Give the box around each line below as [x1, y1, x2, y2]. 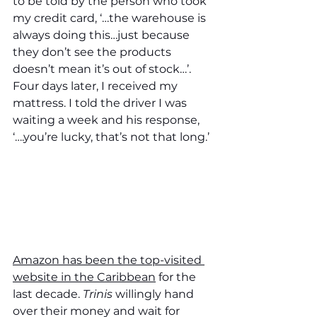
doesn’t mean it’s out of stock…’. [13, 62, 194, 76]
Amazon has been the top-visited [13, 253, 204, 267]
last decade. [13, 287, 83, 301]
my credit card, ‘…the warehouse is [13, 11, 209, 25]
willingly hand [115, 287, 197, 301]
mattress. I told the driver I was [13, 96, 190, 110]
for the [156, 270, 199, 284]
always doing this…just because [13, 28, 192, 42]
